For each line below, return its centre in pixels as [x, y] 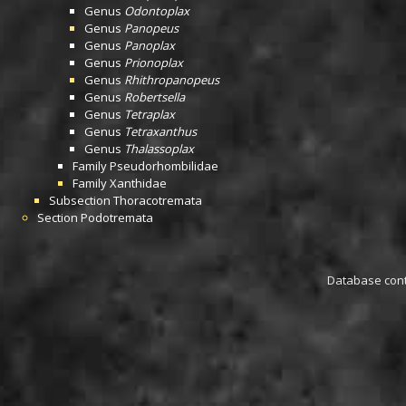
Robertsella [155, 97]
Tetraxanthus [160, 131]
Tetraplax [150, 114]
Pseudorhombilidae [164, 166]
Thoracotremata [158, 200]
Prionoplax [154, 63]
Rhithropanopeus [172, 80]
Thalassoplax [159, 149]
